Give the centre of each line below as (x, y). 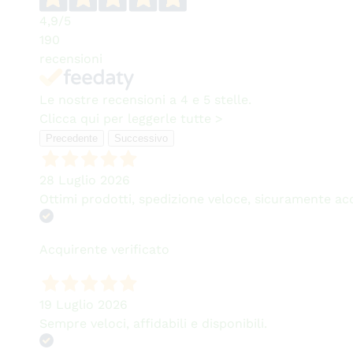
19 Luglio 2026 (83, 304)
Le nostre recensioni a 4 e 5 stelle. (145, 99)
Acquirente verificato (104, 249)
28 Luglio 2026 (84, 180)
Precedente (71, 138)
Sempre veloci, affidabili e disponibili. (153, 323)
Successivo (141, 138)
